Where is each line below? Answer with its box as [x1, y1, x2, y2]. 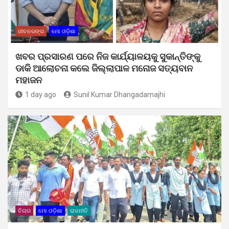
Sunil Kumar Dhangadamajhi [74, 90, 165, 99]
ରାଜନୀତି [70, 208, 88, 215]
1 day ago [25, 90, 56, 99]
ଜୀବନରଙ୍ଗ [18, 28, 44, 35]
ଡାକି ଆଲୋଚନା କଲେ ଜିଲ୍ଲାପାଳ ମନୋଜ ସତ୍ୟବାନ [15, 63, 193, 74]
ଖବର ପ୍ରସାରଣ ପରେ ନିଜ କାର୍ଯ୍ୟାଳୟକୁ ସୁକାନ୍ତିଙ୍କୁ [15, 51, 200, 62]
